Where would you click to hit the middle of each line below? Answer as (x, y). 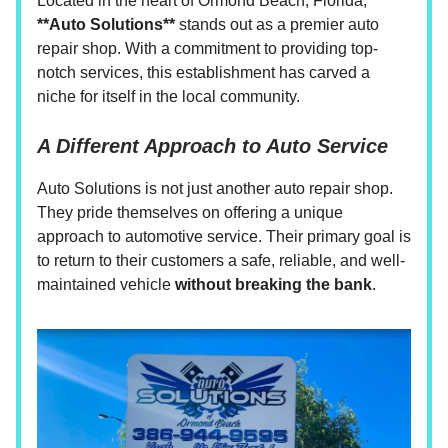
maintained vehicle (106, 284)
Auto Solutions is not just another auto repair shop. (215, 188)
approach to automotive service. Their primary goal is (224, 236)
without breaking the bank (273, 284)
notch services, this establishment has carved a (203, 72)
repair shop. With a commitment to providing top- (207, 48)
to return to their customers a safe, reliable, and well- (221, 260)
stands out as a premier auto (277, 24)
